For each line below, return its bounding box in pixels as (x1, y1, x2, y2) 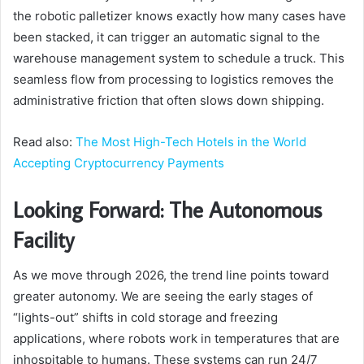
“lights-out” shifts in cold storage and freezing (13, 310, 278, 326)
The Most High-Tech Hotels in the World (76, 133, 306, 149)
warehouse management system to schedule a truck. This (13, 50, 344, 66)
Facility (13, 224, 74, 253)
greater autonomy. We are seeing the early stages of (13, 288, 313, 305)
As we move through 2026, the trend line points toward (13, 267, 329, 284)
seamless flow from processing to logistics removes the (13, 71, 334, 87)
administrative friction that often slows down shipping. (13, 92, 324, 108)
